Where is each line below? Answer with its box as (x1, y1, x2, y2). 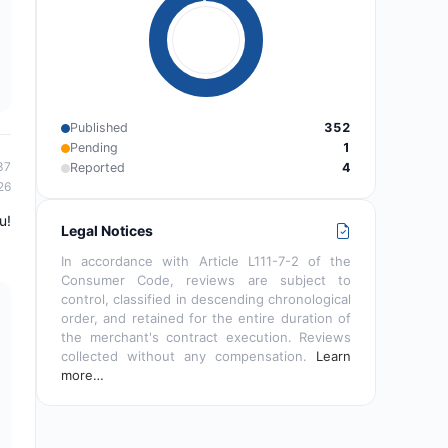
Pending (70, 140, 118, 156)
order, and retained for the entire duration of (61, 310, 351, 327)
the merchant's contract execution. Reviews (61, 329, 351, 346)
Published (70, 120, 128, 136)
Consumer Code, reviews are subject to (61, 272, 351, 289)
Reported (70, 160, 125, 176)
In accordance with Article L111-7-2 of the (61, 253, 351, 270)
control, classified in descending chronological (61, 291, 351, 308)
